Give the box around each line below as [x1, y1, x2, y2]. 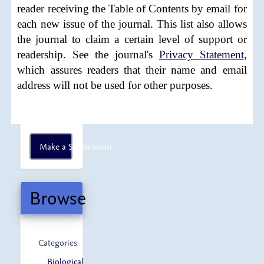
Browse [29, 186, 87, 210]
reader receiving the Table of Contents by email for [17, 2, 247, 15]
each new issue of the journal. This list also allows [17, 17, 247, 30]
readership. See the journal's [17, 48, 159, 61]
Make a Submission [39, 140, 112, 152]
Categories [38, 237, 78, 249]
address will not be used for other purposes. [17, 78, 213, 91]
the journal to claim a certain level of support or [17, 32, 247, 45]
